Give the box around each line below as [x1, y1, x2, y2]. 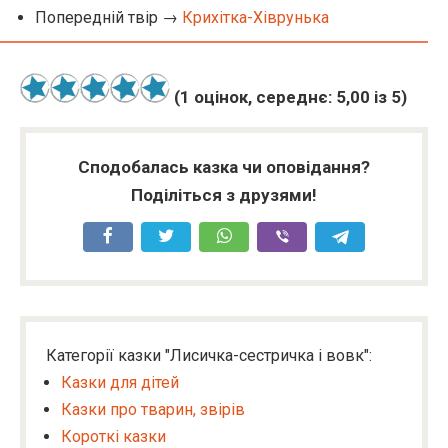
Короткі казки [61, 427, 166, 446]
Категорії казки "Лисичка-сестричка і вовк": [46, 346, 372, 365]
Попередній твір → [35, 8, 182, 27]
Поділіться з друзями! [131, 185, 317, 205]
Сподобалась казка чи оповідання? [78, 157, 370, 177]
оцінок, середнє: [190, 87, 336, 107]
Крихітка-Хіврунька [182, 8, 329, 27]
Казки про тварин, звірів [61, 400, 245, 419]
